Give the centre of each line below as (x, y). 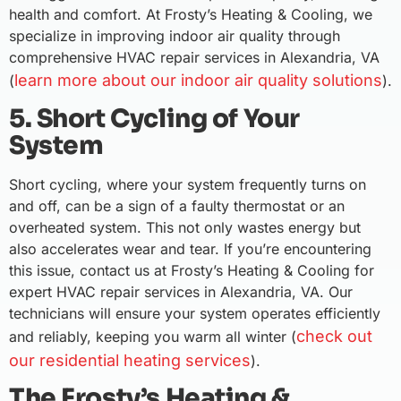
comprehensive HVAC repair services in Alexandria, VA (194, 58)
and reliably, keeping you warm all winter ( (153, 336)
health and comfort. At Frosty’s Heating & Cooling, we (191, 15)
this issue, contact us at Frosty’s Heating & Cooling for (192, 270)
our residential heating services (130, 360)
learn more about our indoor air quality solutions (198, 81)
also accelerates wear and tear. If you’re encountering (190, 248)
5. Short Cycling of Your (154, 118)
